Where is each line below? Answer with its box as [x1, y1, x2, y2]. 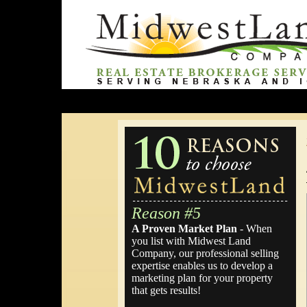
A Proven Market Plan [132, 223, 237, 234]
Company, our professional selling [132, 247, 279, 259]
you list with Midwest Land [132, 235, 251, 247]
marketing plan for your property [132, 272, 273, 284]
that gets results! [132, 284, 201, 296]
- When [237, 223, 272, 234]
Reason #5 [132, 204, 201, 222]
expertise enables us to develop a [132, 260, 273, 271]
